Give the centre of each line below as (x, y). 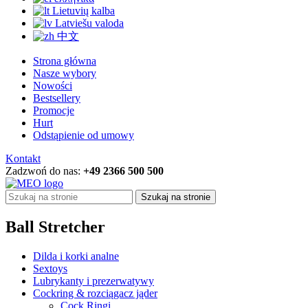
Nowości (53, 86)
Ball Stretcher (55, 227)
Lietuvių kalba (84, 11)
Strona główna (65, 61)
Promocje (54, 111)
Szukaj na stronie (176, 197)
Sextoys (50, 269)
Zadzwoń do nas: (44, 171)
